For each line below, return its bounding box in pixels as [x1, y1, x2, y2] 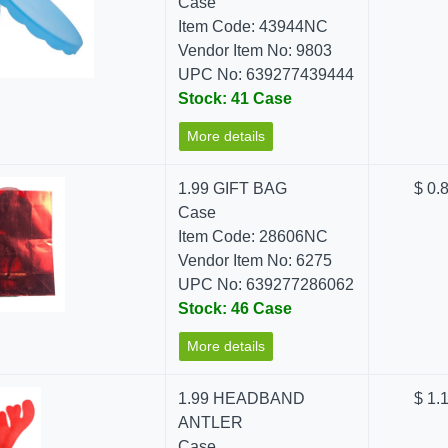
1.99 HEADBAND [178, 390, 306, 407]
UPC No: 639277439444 [178, 66, 355, 83]
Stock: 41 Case [178, 90, 293, 107]
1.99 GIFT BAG [178, 180, 288, 197]
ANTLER [178, 414, 244, 431]
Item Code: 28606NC [178, 228, 329, 245]
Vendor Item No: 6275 [178, 252, 333, 269]
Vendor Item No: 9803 [178, 42, 333, 59]
